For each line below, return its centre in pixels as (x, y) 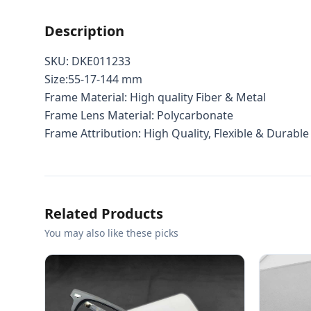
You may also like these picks (111, 233)
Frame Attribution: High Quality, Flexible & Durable (177, 133)
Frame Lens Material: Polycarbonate (139, 115)
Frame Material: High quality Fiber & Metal (155, 97)
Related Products (104, 213)
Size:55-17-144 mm (93, 79)
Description (84, 31)
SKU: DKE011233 (87, 61)
